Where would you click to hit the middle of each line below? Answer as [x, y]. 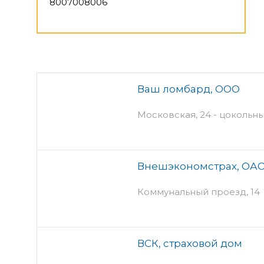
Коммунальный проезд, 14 [199, 192]
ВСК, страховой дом [190, 243]
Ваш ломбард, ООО [189, 89]
